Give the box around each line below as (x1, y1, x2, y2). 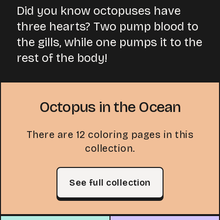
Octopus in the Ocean (39, 98, 181, 116)
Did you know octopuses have (17, 4, 181, 18)
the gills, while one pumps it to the (17, 35, 202, 49)
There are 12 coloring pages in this (26, 129, 194, 140)
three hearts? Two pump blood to (17, 20, 198, 33)
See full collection (69, 177, 151, 188)
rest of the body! (17, 51, 107, 65)
